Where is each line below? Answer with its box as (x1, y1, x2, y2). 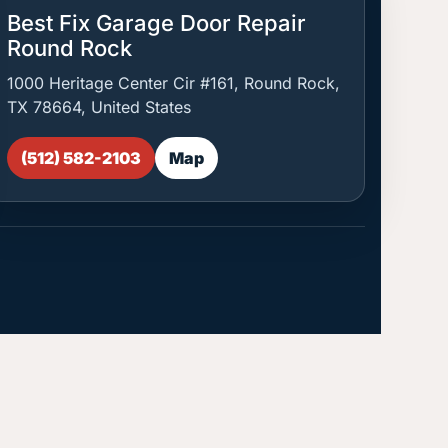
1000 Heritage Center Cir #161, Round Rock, (7, 73, 341, 93)
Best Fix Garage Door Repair (7, 10, 307, 36)
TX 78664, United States (7, 97, 192, 117)
